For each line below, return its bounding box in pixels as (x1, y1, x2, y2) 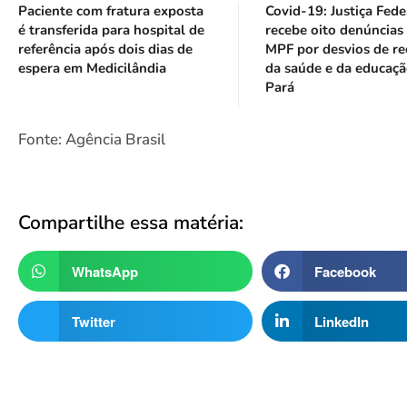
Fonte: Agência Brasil (18, 128, 165, 150)
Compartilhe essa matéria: (18, 210, 243, 236)
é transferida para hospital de (18, 20, 204, 39)
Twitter (71, 311, 115, 332)
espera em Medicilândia (18, 58, 166, 77)
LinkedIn (314, 311, 370, 332)
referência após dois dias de (18, 39, 193, 58)
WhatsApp (71, 261, 138, 282)
